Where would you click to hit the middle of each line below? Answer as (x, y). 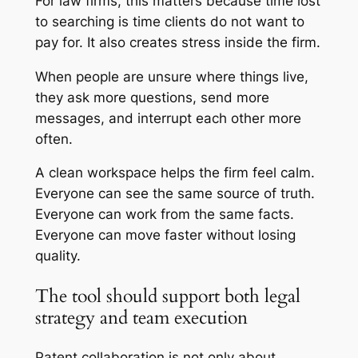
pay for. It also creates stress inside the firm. (177, 42)
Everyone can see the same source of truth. (175, 194)
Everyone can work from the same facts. (164, 215)
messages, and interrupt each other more (168, 118)
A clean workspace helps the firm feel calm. (175, 173)
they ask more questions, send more (152, 97)
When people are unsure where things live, (171, 76)
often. (54, 139)
